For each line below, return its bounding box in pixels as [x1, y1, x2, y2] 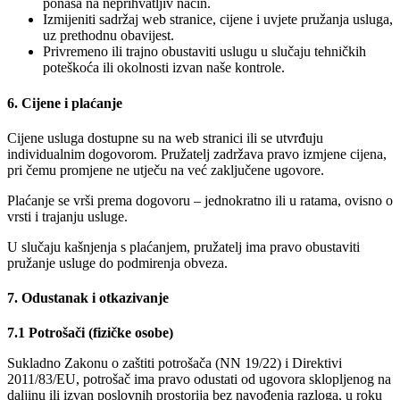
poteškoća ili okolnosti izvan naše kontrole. [43, 60, 285, 76]
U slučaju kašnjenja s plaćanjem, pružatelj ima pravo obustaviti [7, 238, 360, 254]
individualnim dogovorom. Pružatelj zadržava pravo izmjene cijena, [7, 146, 387, 162]
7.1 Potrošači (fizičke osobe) [7, 325, 173, 341]
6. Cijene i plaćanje [7, 95, 122, 111]
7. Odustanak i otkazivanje [7, 290, 169, 306]
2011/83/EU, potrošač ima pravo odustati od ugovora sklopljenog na [7, 371, 391, 387]
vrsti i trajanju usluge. [7, 208, 128, 224]
